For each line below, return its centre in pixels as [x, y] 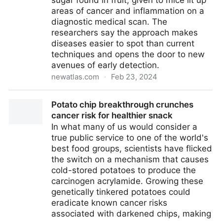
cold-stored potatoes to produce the [124, 170]
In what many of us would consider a [124, 127]
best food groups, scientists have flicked [132, 148]
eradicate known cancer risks [109, 203]
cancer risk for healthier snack [112, 115]
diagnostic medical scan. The [109, 22]
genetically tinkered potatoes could [121, 192]
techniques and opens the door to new [128, 54]
